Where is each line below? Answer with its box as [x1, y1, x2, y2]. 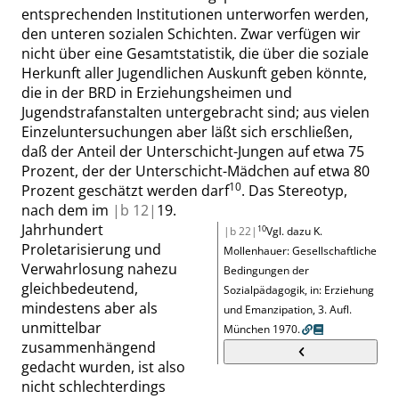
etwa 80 [318, 161, 370, 181]
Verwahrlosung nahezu [21, 259, 177, 279]
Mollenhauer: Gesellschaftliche [224, 243, 377, 258]
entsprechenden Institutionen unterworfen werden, [21, 4, 369, 24]
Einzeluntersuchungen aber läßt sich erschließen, [21, 122, 353, 142]
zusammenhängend [21, 338, 156, 357]
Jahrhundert [21, 220, 103, 240]
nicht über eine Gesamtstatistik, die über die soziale [21, 44, 369, 63]
